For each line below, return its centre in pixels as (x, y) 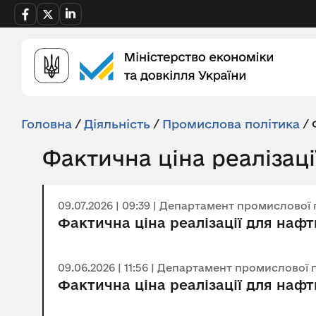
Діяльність (117, 124)
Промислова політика (231, 124)
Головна (47, 124)
